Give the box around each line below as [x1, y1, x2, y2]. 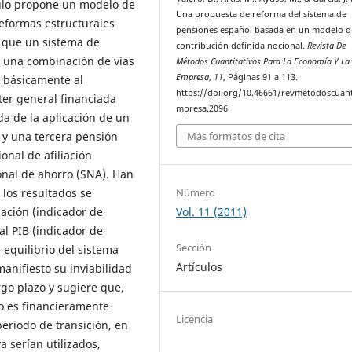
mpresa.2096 [176, 102, 229, 114]
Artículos [176, 258, 223, 274]
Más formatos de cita [187, 129, 286, 144]
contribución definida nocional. [176, 39, 308, 51]
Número [176, 185, 216, 200]
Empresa [176, 71, 210, 82]
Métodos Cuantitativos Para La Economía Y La [176, 55, 350, 67]
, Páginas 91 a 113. [223, 71, 299, 82]
